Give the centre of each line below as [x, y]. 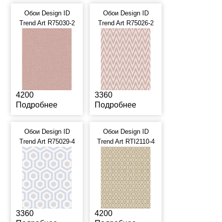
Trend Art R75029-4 [47, 141]
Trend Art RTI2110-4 [126, 141]
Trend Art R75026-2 [126, 23]
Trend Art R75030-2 [47, 23]
